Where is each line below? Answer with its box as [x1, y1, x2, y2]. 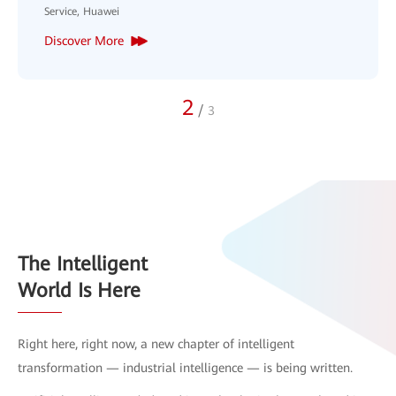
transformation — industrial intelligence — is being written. [18, 360, 353, 375]
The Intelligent [18, 252, 148, 275]
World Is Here [18, 278, 141, 301]
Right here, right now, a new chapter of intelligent [18, 336, 294, 351]
